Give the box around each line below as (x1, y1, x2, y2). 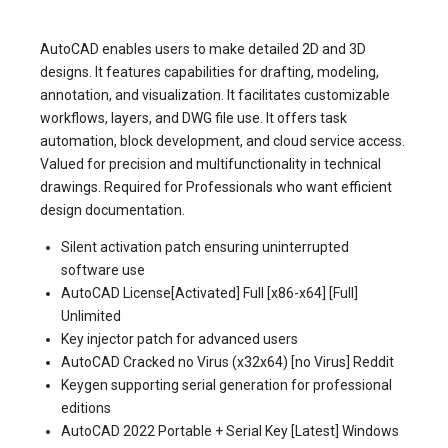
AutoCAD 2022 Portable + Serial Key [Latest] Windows (61, 423, 399, 439)
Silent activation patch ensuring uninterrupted (61, 239, 349, 255)
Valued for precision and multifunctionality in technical (40, 156, 381, 172)
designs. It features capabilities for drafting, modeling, (40, 64, 379, 80)
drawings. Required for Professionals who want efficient (40, 179, 392, 195)
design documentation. (40, 202, 185, 218)
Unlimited (61, 308, 121, 324)
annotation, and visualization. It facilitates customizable (40, 87, 390, 103)
